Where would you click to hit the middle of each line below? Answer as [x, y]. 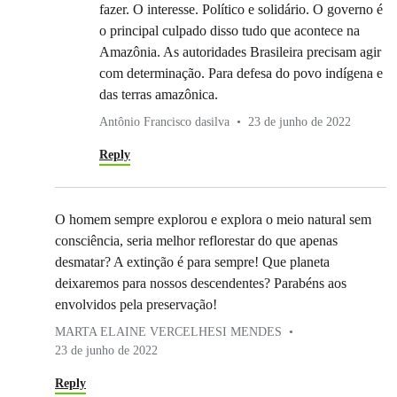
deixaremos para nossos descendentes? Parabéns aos [201, 284]
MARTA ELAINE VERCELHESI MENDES [168, 332]
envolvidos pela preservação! [136, 305]
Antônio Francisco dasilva [164, 122]
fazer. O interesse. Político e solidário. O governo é [241, 10]
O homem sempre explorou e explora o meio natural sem [213, 220]
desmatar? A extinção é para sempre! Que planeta [192, 262]
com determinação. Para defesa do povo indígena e [241, 74]
